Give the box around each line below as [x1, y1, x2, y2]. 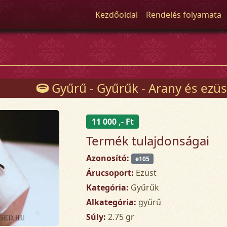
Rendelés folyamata [146, 9, 222, 20]
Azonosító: [86, 152, 130, 164]
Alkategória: [86, 196, 137, 208]
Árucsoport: [86, 167, 134, 178]
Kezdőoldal [95, 9, 138, 20]
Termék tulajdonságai [86, 132, 210, 149]
